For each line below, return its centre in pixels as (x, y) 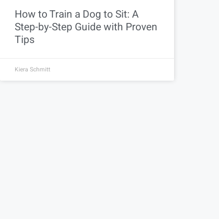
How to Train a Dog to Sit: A (77, 15)
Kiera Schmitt (33, 70)
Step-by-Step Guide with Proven (86, 27)
